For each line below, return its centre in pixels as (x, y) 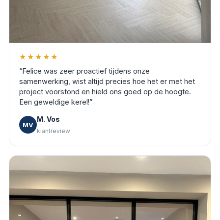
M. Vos (48, 119)
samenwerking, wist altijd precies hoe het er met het (107, 81)
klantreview (54, 131)
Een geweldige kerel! (54, 102)
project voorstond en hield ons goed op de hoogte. (105, 91)
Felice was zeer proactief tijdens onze (86, 71)
